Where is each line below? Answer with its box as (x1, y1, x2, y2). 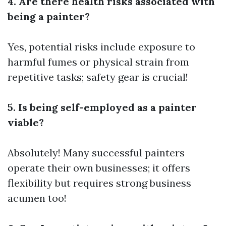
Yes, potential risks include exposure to (8, 40, 195, 53)
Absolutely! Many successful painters (8, 146, 185, 159)
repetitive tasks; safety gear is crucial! (8, 71, 188, 83)
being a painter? (8, 10, 90, 23)
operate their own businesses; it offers (8, 161, 190, 174)
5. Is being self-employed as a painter (8, 101, 197, 114)
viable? (8, 116, 44, 129)
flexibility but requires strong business (8, 177, 191, 189)
